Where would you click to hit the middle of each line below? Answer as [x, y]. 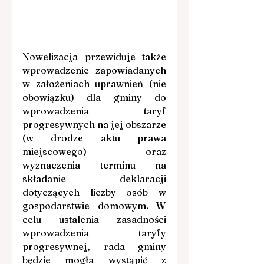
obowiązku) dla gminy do [94, 97]
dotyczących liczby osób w [94, 192]
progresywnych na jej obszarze [94, 124]
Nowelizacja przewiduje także [94, 56]
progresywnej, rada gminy [94, 246]
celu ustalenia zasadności [94, 219]
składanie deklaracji [94, 178]
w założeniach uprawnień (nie [94, 83]
